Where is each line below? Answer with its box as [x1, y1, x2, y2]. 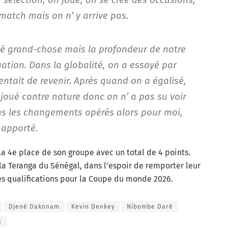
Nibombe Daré [127, 203, 173, 210]
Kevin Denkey [71, 203, 115, 210]
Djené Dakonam [9, 203, 60, 210]
